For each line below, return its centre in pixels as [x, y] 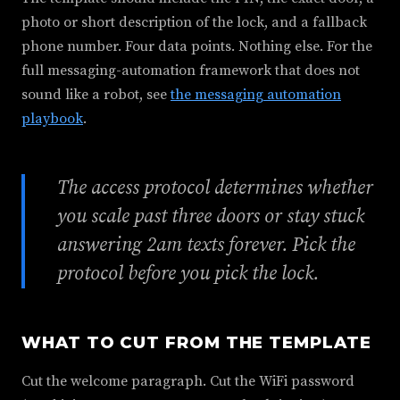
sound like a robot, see [96, 95]
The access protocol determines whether [215, 188]
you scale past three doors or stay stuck [211, 217]
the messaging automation [256, 95]
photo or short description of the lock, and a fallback [194, 22]
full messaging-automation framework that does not [191, 71]
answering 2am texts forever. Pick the [206, 245]
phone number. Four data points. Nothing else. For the [197, 46]
